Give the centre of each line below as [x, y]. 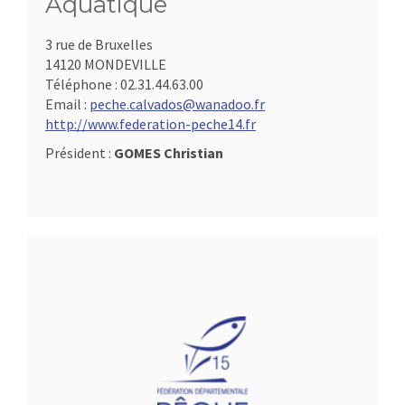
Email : [67, 104]
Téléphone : [83, 85]
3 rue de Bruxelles [99, 45]
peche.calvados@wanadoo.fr [177, 104]
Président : [80, 153]
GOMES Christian [169, 153]
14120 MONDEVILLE [106, 65]
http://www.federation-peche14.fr [151, 124]
